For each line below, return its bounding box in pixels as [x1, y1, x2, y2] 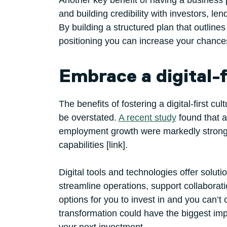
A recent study [118, 112, 176, 123]
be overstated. [58, 112, 119, 123]
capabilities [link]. [58, 140, 128, 150]
